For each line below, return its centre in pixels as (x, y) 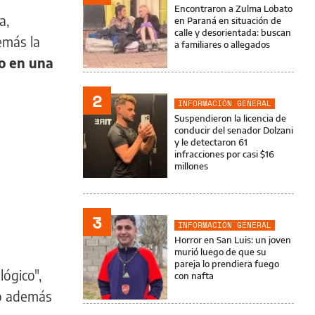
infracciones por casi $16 (224, 154)
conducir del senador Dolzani (234, 130)
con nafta (194, 276)
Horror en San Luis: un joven (233, 240)
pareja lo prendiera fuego (227, 264)
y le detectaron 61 (211, 142)
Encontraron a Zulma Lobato (233, 8)
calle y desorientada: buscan (233, 32)
